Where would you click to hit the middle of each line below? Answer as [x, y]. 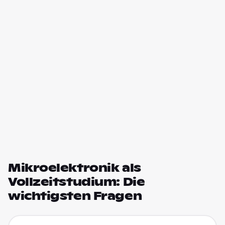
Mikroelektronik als [75, 168]
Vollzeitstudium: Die [77, 182]
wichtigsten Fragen [75, 196]
